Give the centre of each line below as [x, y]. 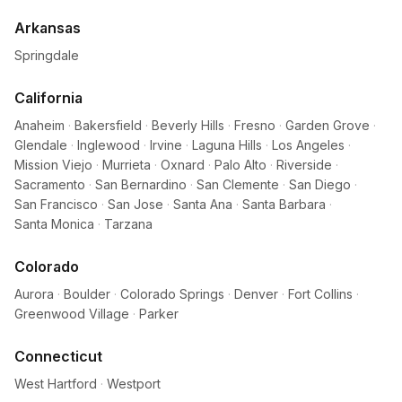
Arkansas [48, 28]
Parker [159, 314]
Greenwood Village [72, 314]
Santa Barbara [284, 204]
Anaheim [39, 125]
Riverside [304, 165]
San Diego [320, 184]
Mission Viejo [53, 165]
